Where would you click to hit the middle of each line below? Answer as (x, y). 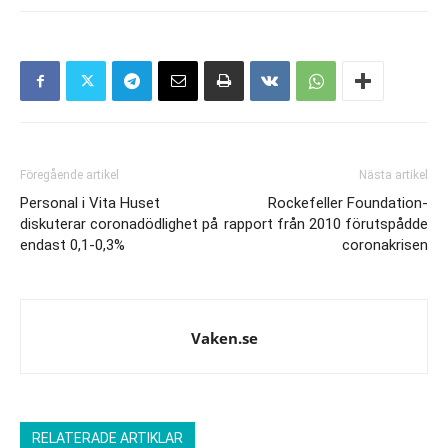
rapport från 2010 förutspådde (326, 224)
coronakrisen (385, 245)
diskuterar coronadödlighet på (119, 224)
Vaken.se (224, 338)
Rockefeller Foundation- (348, 203)
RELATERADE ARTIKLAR (107, 438)
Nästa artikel (393, 175)
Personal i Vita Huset (90, 203)
